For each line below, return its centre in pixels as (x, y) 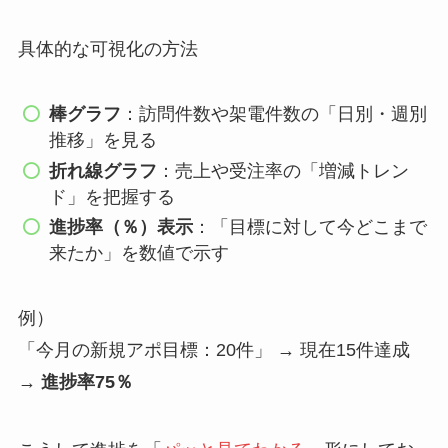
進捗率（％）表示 (121, 227)
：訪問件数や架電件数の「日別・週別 (274, 114)
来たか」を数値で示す (139, 253)
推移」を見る (103, 140)
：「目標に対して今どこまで (310, 227)
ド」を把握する (112, 196)
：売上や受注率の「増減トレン (283, 170)
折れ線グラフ (103, 170)
